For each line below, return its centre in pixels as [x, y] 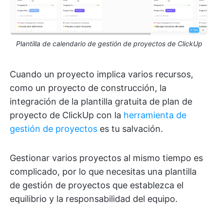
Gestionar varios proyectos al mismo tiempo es [106, 158]
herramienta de [155, 115]
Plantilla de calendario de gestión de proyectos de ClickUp [109, 44]
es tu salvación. [130, 129]
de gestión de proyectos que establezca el [97, 185]
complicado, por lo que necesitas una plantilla [103, 172]
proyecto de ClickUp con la [67, 115]
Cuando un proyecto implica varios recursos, [101, 74]
